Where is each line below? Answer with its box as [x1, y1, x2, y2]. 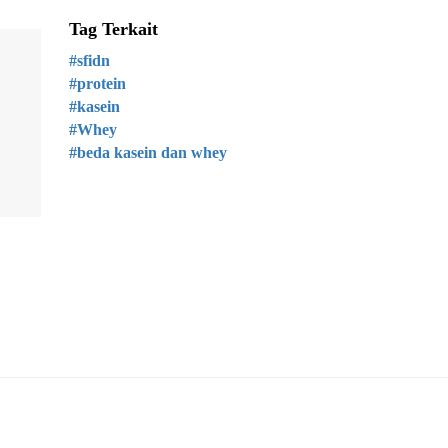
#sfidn [68, 52, 110, 69]
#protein [68, 75, 126, 92]
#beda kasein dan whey [68, 144, 227, 161]
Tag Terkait [68, 19, 158, 39]
